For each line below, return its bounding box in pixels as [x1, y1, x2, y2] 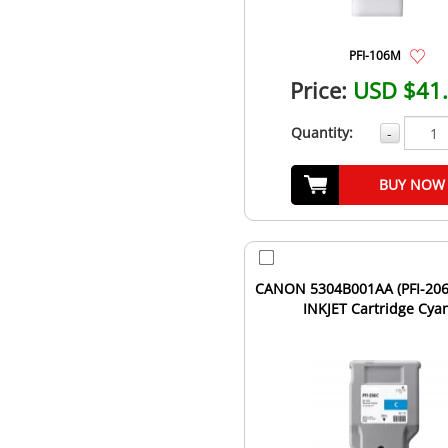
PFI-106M [349, 47, 402, 64]
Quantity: [290, 123, 353, 143]
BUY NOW [378, 175, 445, 195]
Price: [290, 75, 348, 106]
